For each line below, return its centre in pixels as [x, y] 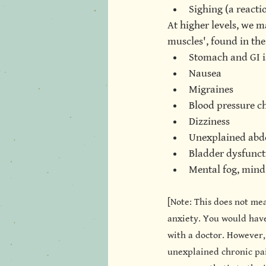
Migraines [211, 89]
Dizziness [209, 121]
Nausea [205, 73]
